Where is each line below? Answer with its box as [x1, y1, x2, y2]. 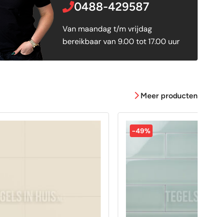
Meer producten [140, 91, 198, 100]
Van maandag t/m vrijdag [62, 23, 152, 34]
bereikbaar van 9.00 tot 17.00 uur [62, 36, 180, 46]
